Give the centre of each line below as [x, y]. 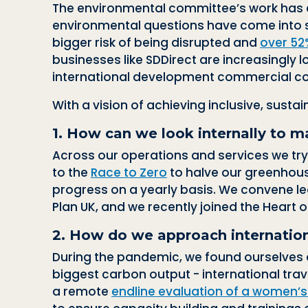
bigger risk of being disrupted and [156, 42]
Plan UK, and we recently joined [146, 207]
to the [71, 172]
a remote [82, 291]
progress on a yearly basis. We [146, 189]
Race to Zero [129, 172]
